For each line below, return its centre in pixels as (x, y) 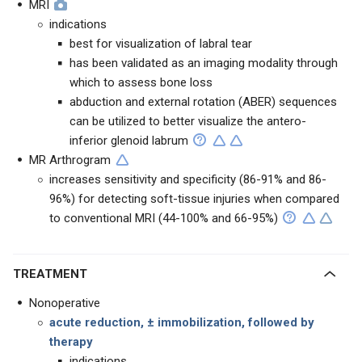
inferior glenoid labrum (129, 141)
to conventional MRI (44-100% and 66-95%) (164, 218)
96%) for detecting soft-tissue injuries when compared (194, 199)
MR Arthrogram (70, 160)
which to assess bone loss (141, 82)
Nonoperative (65, 303)
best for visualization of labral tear (161, 44)
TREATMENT (54, 274)
